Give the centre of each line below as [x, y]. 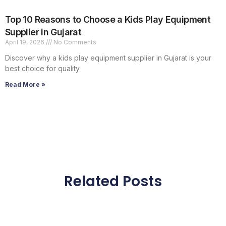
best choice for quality [42, 69]
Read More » [25, 85]
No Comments [74, 42]
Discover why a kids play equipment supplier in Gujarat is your [108, 58]
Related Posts [113, 182]
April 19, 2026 [25, 42]
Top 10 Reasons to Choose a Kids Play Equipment [108, 20]
